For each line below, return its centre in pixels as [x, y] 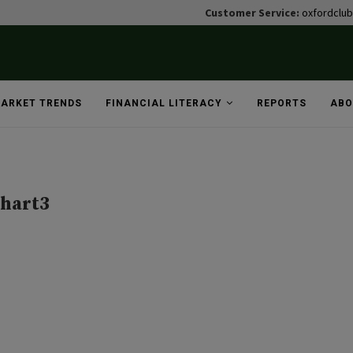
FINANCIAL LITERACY [163, 103]
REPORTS [281, 103]
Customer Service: [253, 12]
